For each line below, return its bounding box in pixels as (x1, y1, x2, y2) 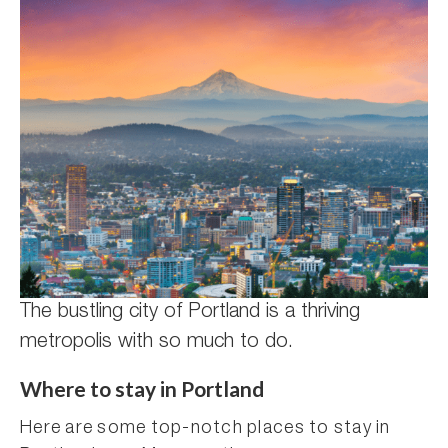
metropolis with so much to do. (20, 333, 293, 353)
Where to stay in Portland (20, 376, 264, 401)
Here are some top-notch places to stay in (20, 420, 391, 438)
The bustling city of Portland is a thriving (20, 303, 360, 323)
